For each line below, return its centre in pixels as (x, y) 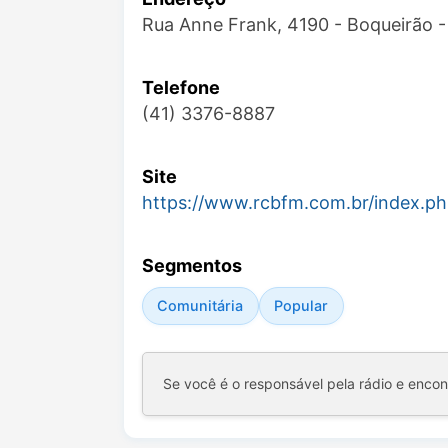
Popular (301, 306)
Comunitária (200, 306)
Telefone (181, 88)
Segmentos (192, 266)
